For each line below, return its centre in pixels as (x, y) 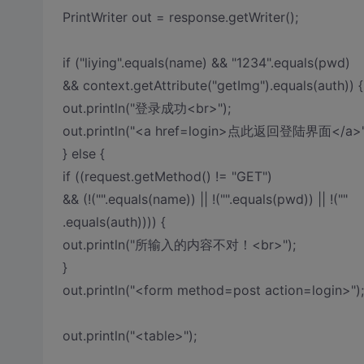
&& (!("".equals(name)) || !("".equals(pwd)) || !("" (205, 199)
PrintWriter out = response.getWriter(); (180, 17)
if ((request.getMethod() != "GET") (167, 176)
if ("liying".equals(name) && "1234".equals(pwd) (206, 63)
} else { (83, 154)
